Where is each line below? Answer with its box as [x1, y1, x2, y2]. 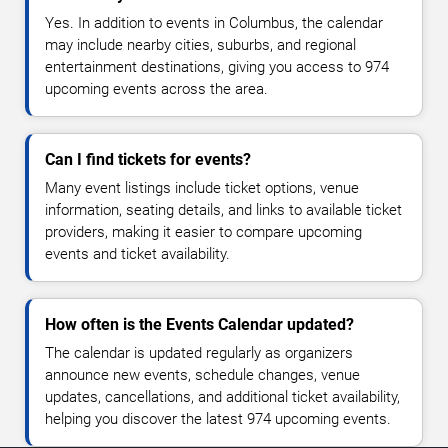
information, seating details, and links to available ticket [45, 201, 402, 220]
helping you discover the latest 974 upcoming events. [45, 410, 391, 429]
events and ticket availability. [45, 245, 230, 264]
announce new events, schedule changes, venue [45, 366, 360, 385]
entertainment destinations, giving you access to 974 [45, 58, 389, 77]
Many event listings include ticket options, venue [45, 179, 359, 198]
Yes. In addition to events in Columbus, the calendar [45, 14, 383, 33]
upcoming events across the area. [45, 80, 268, 99]
